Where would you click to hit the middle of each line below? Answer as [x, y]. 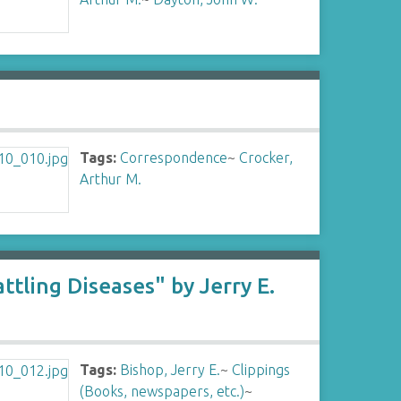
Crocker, [266, 158]
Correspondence [174, 158]
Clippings [261, 370]
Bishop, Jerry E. [171, 370]
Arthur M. [111, 179]
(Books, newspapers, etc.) [162, 391]
